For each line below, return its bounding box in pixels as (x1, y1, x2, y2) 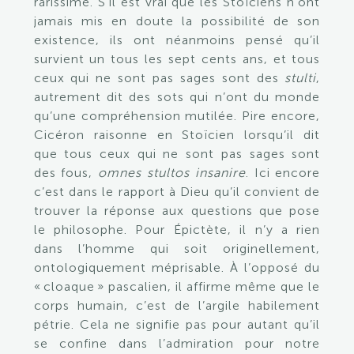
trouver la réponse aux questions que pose (33, 203, 321, 218)
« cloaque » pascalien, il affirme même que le (33, 279, 321, 294)
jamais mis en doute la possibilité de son (33, 13, 321, 28)
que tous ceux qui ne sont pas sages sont (33, 146, 321, 161)
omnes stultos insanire (98, 165, 246, 180)
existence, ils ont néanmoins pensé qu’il (33, 32, 321, 47)
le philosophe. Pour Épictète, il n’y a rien (33, 222, 321, 237)
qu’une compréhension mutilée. (33, 108, 238, 123)
